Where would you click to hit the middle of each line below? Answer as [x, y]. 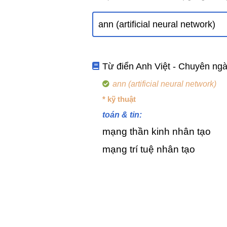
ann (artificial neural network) [164, 84]
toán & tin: [122, 115]
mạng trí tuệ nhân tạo [149, 149]
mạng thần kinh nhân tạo [157, 131]
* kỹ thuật [119, 99]
